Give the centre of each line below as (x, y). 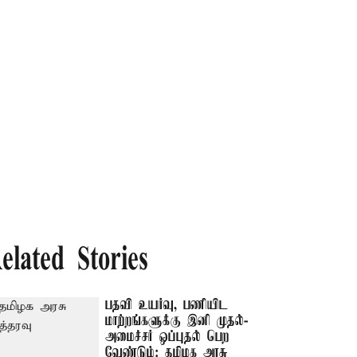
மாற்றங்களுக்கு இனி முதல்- (177, 321)
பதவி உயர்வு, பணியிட (167, 305)
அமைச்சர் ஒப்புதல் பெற (168, 337)
